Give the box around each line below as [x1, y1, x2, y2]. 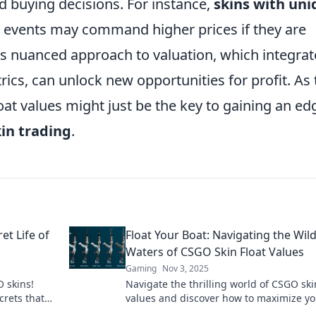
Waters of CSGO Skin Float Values [126, 244, 304, 260]
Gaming [126, 262, 157, 274]
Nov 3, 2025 [162, 262, 209, 274]
